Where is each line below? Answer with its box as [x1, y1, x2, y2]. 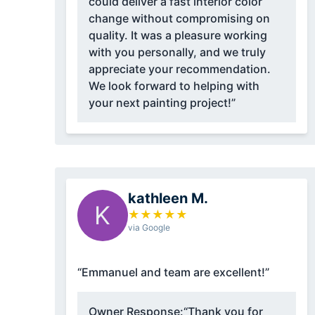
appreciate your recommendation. [88, 62, 271, 77]
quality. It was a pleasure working [88, 28, 267, 43]
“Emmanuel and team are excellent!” [77, 265, 269, 280]
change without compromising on [88, 11, 270, 26]
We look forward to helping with [88, 79, 259, 94]
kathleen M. [127, 190, 208, 207]
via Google [127, 222, 170, 233]
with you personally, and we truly [88, 45, 266, 60]
